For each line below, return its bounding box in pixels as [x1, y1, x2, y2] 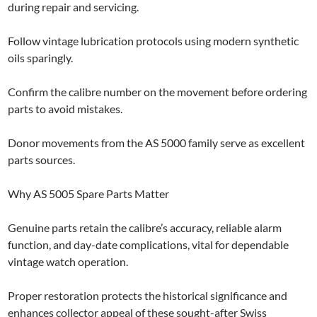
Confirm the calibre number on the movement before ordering [8, 85, 308, 99]
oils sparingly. [8, 51, 74, 65]
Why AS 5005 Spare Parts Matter [8, 187, 170, 201]
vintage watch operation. [8, 255, 129, 269]
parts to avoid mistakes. [8, 102, 123, 116]
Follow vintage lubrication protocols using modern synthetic [8, 34, 299, 48]
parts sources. [8, 153, 76, 167]
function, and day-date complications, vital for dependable [8, 238, 289, 252]
